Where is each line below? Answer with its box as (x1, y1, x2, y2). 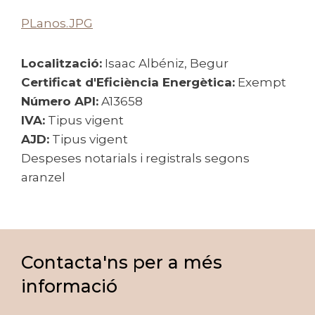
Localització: (21, 56, 102, 70)
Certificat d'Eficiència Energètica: (21, 75, 235, 89)
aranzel (21, 170, 65, 184)
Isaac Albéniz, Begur (105, 56, 229, 70)
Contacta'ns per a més (21, 252, 222, 273)
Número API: (21, 94, 98, 108)
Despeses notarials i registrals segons (21, 151, 250, 165)
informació (21, 276, 117, 297)
